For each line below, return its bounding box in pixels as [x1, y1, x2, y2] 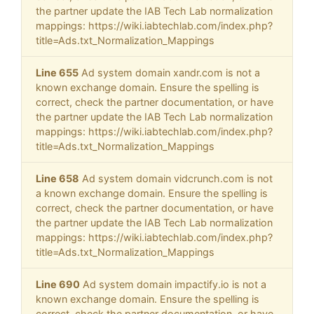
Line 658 [36, 172, 79, 185]
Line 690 [36, 278, 80, 291]
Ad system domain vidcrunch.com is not [79, 172, 273, 185]
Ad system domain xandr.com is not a [78, 67, 260, 79]
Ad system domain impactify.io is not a [80, 278, 266, 291]
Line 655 [36, 67, 78, 79]
